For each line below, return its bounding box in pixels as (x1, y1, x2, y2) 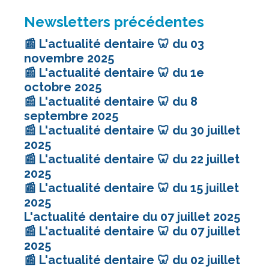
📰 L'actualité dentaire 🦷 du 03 (24, 36, 204, 51)
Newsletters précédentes (24, 13, 204, 31)
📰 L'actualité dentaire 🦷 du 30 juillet (24, 122, 240, 138)
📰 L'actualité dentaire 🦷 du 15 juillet (24, 180, 239, 195)
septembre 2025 (24, 108, 118, 123)
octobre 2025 (24, 79, 101, 94)
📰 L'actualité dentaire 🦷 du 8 (24, 94, 198, 109)
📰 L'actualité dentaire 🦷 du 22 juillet (24, 151, 240, 166)
